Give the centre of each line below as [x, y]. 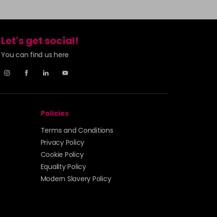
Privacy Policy [62, 142]
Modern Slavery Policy [76, 178]
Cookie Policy [62, 154]
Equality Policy [63, 166]
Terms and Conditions [77, 130]
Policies [54, 113]
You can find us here [35, 54]
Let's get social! [40, 40]
